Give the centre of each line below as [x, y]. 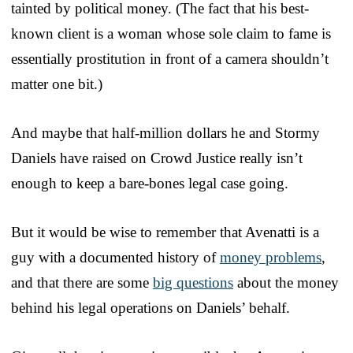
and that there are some [82, 282]
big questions [193, 282]
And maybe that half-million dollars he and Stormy [165, 132]
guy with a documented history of [115, 257]
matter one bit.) [57, 84]
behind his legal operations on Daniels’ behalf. [150, 307]
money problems [271, 257]
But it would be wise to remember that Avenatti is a [165, 232]
